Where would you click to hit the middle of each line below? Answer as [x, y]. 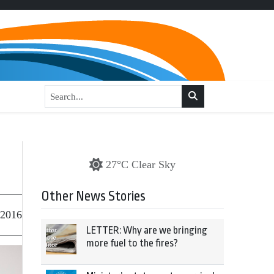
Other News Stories [93, 196]
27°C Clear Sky [141, 165]
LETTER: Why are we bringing [147, 230]
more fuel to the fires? [132, 243]
